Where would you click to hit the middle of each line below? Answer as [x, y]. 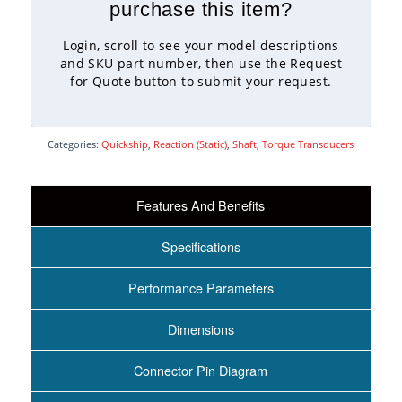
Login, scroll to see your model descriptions [201, 46]
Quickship [125, 144]
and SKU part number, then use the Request [201, 64]
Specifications [201, 247]
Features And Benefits [201, 205]
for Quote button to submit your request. [201, 82]
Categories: [75, 144]
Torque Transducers [308, 144]
